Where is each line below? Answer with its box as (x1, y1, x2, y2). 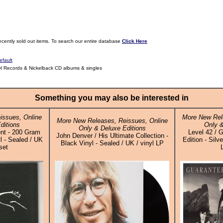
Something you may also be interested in (34, 94, 189, 102)
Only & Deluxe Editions (78, 124, 146, 132)
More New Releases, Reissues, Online (56, 117, 168, 124)
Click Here (122, 38, 147, 44)
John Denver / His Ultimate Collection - (56, 132, 168, 139)
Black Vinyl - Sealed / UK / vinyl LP (60, 139, 164, 147)
